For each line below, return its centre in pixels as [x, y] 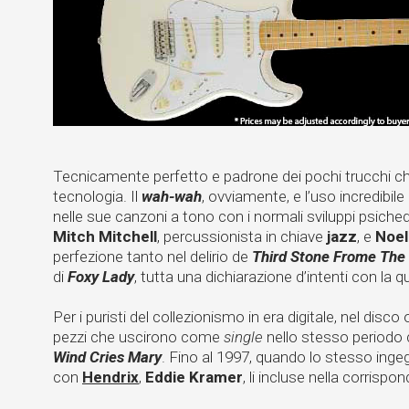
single [243, 337]
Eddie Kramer [194, 377]
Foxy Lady [101, 277]
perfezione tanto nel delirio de [152, 257]
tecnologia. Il [97, 196]
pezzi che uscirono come [138, 337]
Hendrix [110, 377]
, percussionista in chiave [242, 236]
